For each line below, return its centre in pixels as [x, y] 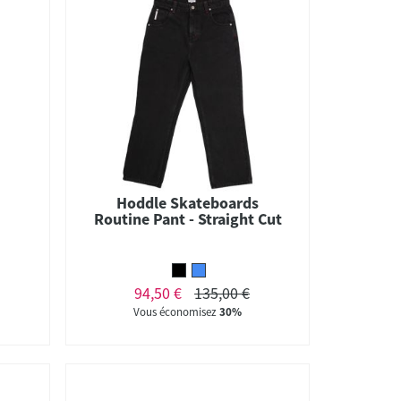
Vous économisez [177, 311]
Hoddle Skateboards [188, 202]
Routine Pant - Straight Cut [188, 218]
